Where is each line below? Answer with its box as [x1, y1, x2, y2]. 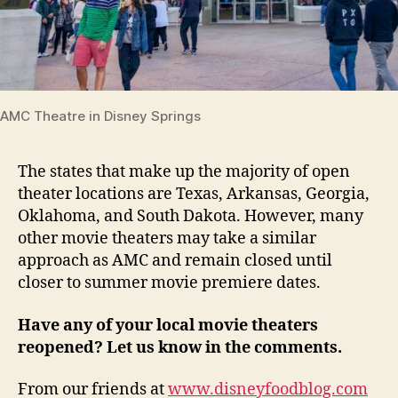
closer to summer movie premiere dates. [18, 273, 321, 293]
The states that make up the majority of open [18, 162, 350, 182]
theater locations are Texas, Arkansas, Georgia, [18, 184, 370, 204]
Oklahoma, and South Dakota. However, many [18, 206, 363, 227]
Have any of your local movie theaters [18, 314, 318, 336]
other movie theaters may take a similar [18, 228, 316, 249]
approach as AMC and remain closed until [18, 251, 332, 271]
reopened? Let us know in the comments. [18, 337, 342, 358]
